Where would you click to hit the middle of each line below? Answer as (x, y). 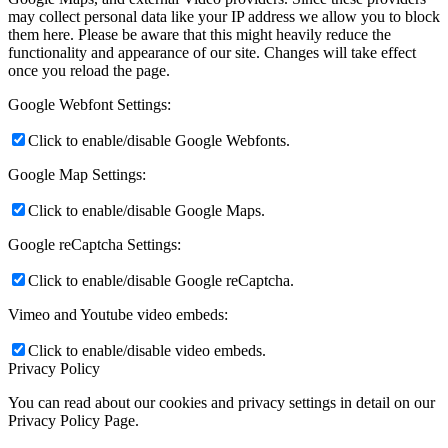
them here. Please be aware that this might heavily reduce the (199, 35)
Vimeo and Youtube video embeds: (118, 315)
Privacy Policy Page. (73, 421)
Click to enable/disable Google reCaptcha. (161, 281)
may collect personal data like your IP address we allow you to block (224, 17)
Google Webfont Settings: (89, 105)
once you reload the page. (89, 71)
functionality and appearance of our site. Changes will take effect (212, 53)
